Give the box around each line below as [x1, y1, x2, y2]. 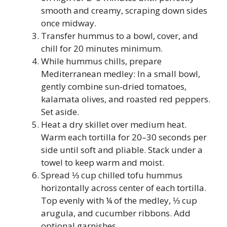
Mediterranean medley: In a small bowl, [41, 67, 200, 80]
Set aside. [41, 105, 79, 118]
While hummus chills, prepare [41, 55, 162, 67]
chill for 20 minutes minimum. [41, 42, 163, 54]
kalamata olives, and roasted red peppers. [41, 93, 210, 105]
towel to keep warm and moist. [41, 156, 164, 168]
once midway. [41, 17, 96, 29]
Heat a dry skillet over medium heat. [41, 118, 186, 130]
